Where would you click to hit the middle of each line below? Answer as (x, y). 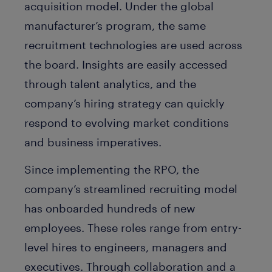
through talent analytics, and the (110, 84)
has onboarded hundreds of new (110, 208)
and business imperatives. (93, 142)
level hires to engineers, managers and (126, 247)
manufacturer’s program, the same (115, 25)
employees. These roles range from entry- (133, 227)
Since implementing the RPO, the (112, 169)
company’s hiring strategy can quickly (124, 103)
